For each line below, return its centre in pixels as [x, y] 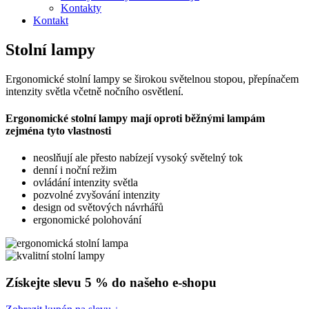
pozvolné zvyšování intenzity [97, 195]
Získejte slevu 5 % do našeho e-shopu [111, 283]
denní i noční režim [75, 170]
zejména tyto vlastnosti [58, 131]
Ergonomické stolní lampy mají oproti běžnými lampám [135, 119]
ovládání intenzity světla [86, 183]
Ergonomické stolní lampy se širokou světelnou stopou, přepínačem [152, 79]
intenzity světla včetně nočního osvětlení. [94, 91]
